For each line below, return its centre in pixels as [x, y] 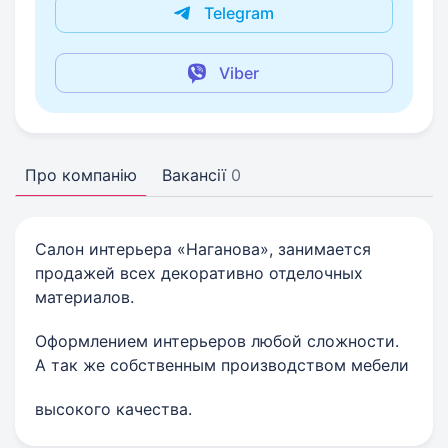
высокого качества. [113, 409]
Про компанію [81, 175]
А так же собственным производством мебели [222, 365]
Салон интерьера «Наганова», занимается [203, 249]
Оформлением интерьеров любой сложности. [217, 341]
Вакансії [194, 175]
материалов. [84, 297]
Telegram [238, 13]
